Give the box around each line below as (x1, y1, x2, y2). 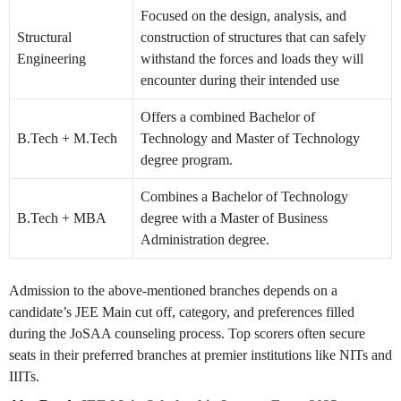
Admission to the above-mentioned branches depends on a (9, 283, 337, 299)
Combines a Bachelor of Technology (141, 189, 348, 205)
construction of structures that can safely (141, 30, 366, 46)
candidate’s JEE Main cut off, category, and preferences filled (9, 304, 354, 320)
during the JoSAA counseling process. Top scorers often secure (9, 326, 365, 342)
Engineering (17, 51, 86, 67)
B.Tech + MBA (17, 210, 107, 226)
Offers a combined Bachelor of (141, 109, 315, 125)
